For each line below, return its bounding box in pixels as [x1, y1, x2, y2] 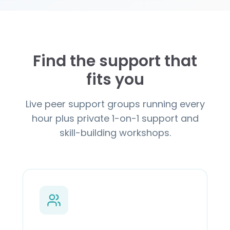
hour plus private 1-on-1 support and [31, 111, 199, 125]
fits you [86, 68, 144, 90]
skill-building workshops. [59, 126, 171, 139]
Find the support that [33, 50, 197, 72]
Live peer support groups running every [25, 97, 205, 110]
